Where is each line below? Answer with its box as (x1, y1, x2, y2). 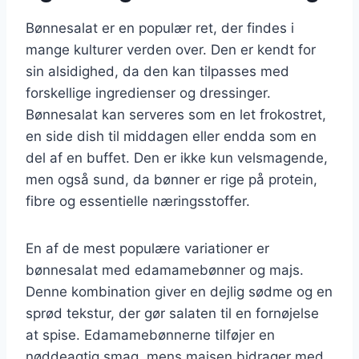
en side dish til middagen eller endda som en (26, 127, 317, 144)
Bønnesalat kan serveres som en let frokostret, (26, 106, 326, 123)
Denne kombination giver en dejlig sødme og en (26, 283, 333, 300)
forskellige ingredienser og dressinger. (26, 84, 271, 101)
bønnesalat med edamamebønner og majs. (26, 261, 304, 278)
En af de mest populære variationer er (26, 240, 269, 256)
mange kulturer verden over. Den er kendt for (26, 41, 316, 58)
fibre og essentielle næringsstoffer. (26, 192, 250, 209)
